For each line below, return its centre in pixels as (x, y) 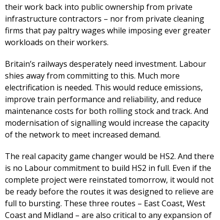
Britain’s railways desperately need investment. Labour (106, 64)
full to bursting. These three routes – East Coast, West (105, 204)
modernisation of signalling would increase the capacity (107, 123)
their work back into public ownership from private (99, 7)
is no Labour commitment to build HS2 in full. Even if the (108, 168)
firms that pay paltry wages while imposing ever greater (108, 31)
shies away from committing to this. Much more (92, 76)
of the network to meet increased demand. (83, 135)
